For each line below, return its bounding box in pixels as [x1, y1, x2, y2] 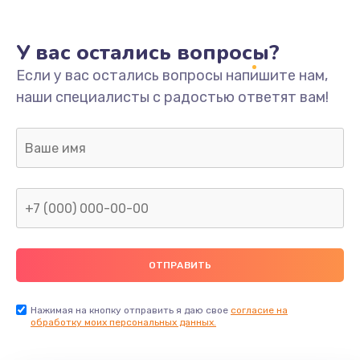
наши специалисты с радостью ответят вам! [16, 88, 329, 107]
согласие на [231, 305, 288, 317]
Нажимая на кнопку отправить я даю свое [31, 305, 231, 317]
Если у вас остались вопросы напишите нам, [16, 67, 328, 85]
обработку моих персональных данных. [31, 317, 216, 329]
